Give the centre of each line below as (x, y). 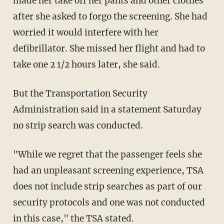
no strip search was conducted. (78, 125)
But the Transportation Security (80, 93)
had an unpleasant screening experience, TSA (108, 170)
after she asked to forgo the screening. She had (110, 16)
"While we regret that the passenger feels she (107, 154)
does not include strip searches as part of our (107, 186)
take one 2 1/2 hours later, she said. (86, 64)
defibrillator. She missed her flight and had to (109, 48)
